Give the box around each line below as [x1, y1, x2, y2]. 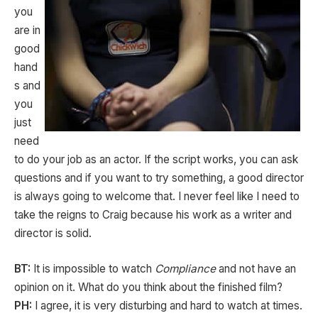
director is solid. [14, 226, 92, 241]
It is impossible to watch [31, 261, 155, 275]
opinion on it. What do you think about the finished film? [14, 280, 283, 294]
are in [14, 23, 40, 38]
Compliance [155, 261, 216, 275]
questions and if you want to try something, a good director [14, 171, 304, 185]
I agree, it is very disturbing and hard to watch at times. [32, 298, 302, 312]
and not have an [216, 261, 296, 275]
